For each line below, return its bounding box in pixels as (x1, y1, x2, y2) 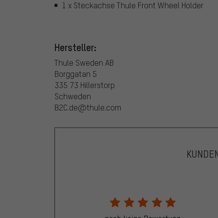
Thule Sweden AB (54, 57, 114, 68)
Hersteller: (54, 40, 96, 54)
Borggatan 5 (54, 68, 97, 79)
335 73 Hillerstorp (54, 79, 115, 90)
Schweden (54, 91, 91, 101)
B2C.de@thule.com (54, 102, 121, 112)
